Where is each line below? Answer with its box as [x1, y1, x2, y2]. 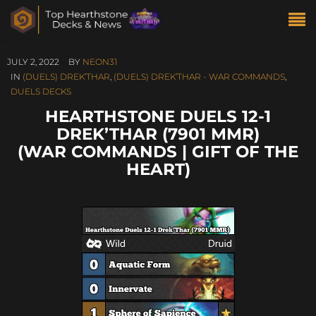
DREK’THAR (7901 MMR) [56, 123, 260, 144]
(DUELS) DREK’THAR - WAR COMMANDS [114, 71, 285, 82]
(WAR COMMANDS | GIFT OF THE [18, 141, 298, 162]
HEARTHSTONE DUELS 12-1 [45, 106, 271, 126]
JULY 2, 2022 [7, 56, 59, 67]
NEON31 [83, 56, 117, 67]
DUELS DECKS [11, 86, 71, 97]
